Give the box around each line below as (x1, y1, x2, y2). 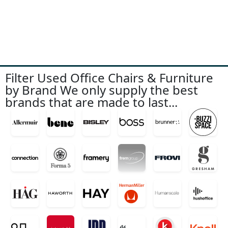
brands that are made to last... (5, 93, 178, 110)
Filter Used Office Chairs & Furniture (5, 69, 213, 86)
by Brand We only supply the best (5, 81, 198, 98)
